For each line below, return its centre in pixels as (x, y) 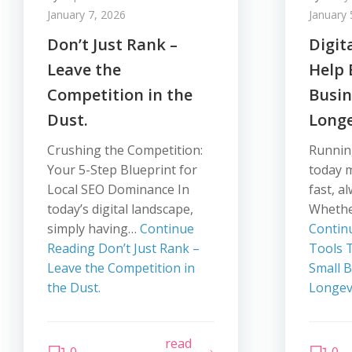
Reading (71, 248)
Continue (167, 229)
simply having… (93, 229)
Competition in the (120, 95)
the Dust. (74, 288)
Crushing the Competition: (125, 150)
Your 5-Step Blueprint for (122, 170)
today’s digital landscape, (120, 209)
